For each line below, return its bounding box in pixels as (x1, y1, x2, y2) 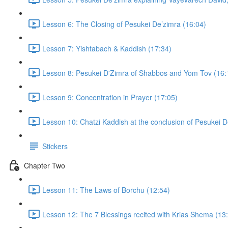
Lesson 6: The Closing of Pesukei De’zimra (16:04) (42, 18, 206, 29)
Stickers (42, 140, 68, 151)
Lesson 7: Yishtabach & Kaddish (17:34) (42, 43, 172, 53)
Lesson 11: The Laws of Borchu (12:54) (42, 184, 170, 195)
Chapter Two (24, 160, 65, 170)
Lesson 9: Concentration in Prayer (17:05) (42, 92, 178, 102)
